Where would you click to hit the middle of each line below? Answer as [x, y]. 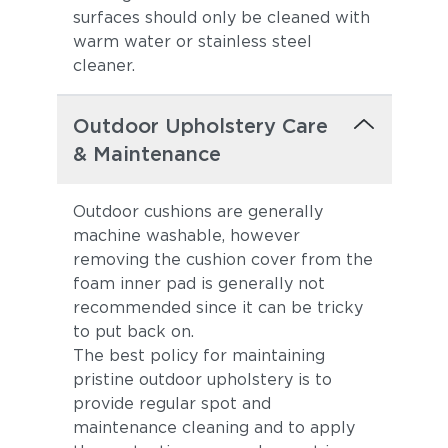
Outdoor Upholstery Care [200, 126]
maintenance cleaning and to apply [213, 427]
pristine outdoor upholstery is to [202, 379]
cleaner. [103, 65]
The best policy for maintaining [198, 355]
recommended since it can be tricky [217, 307]
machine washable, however [186, 235]
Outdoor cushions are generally [197, 211]
